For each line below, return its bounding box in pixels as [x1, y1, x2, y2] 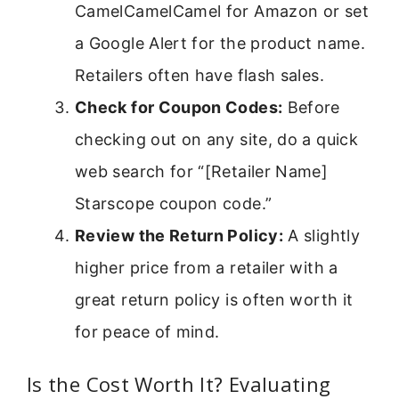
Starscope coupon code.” [75, 193, 273, 213]
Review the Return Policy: [75, 225, 283, 245]
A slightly [283, 225, 360, 245]
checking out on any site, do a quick [75, 129, 358, 149]
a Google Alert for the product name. [75, 33, 365, 53]
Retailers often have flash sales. [75, 65, 324, 85]
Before [282, 97, 340, 117]
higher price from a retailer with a [75, 257, 338, 277]
